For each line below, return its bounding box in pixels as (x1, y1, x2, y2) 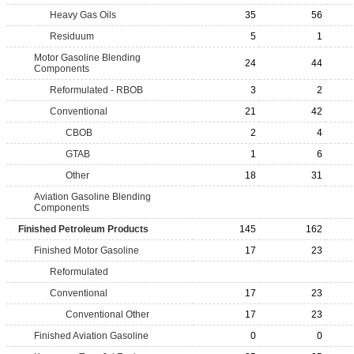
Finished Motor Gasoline (34, 245, 139, 256)
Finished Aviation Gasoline (34, 330, 149, 341)
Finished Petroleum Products (18, 224, 149, 235)
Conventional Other (66, 309, 149, 320)
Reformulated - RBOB (50, 85, 143, 96)
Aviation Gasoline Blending (34, 191, 151, 202)
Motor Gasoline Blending (34, 52, 141, 63)
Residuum (50, 31, 94, 42)
